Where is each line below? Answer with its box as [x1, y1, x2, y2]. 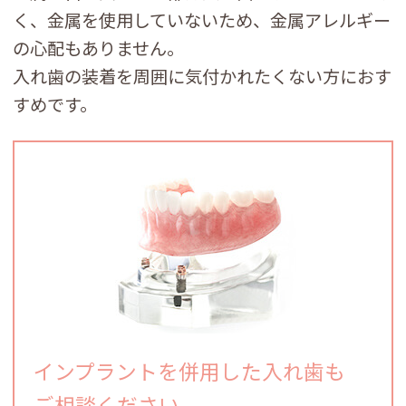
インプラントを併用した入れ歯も [34, 355, 346, 386]
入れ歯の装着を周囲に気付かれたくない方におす [13, 63, 392, 90]
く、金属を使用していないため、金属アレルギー [13, 7, 391, 34]
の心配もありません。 [13, 35, 185, 62]
